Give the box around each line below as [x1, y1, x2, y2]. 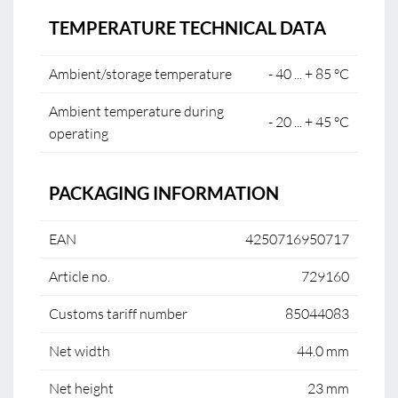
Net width [49, 342, 110, 360]
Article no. [49, 267, 110, 285]
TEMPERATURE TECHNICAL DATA [49, 17, 326, 38]
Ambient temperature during [49, 102, 224, 120]
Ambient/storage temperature [49, 65, 232, 83]
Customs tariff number [49, 305, 187, 322]
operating [49, 124, 108, 142]
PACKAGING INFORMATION [49, 182, 279, 203]
